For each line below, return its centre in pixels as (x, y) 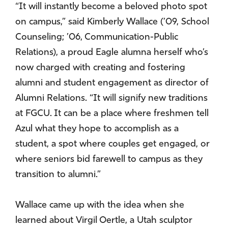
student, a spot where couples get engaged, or (112, 145)
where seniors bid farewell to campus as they (109, 160)
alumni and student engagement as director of (112, 83)
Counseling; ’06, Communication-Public (97, 38)
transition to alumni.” (58, 175)
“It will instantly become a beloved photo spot (111, 7)
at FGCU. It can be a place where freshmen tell (112, 114)
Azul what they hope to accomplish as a (97, 129)
